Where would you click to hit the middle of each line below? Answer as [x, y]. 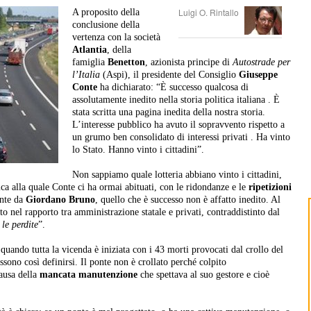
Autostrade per [261, 62]
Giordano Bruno [60, 200]
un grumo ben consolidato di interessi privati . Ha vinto [181, 137]
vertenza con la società [116, 37]
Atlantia [90, 50]
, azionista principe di [189, 62]
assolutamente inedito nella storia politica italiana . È [176, 100]
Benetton [126, 62]
